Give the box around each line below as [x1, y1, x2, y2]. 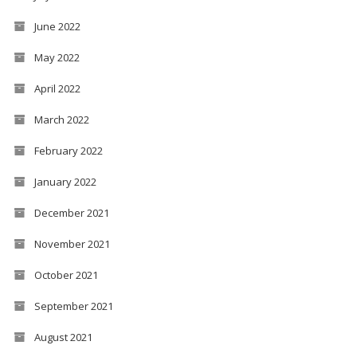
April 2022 [33, 80, 80, 96]
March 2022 [33, 112, 89, 127]
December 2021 [33, 205, 109, 220]
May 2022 [33, 49, 80, 65]
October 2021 [33, 267, 98, 282]
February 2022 [33, 143, 103, 158]
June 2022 [33, 18, 80, 33]
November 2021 [33, 236, 110, 251]
